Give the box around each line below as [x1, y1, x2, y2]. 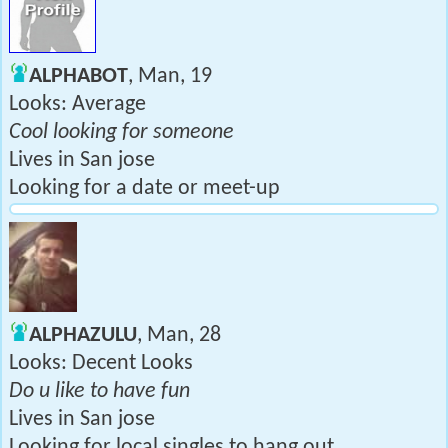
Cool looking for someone [9, 121, 234, 144]
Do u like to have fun [9, 380, 190, 403]
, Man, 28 [137, 324, 221, 347]
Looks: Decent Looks [9, 352, 193, 375]
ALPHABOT [29, 65, 128, 88]
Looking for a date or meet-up [9, 177, 280, 200]
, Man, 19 [128, 65, 212, 88]
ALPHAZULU [29, 324, 137, 347]
